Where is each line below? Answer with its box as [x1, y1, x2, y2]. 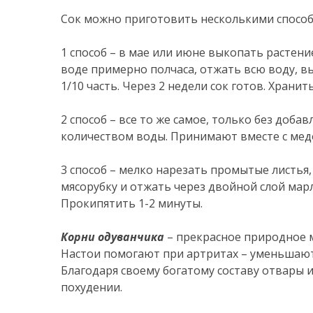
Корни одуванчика [61, 229, 167, 245]
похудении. [61, 279, 122, 295]
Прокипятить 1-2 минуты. [61, 196, 203, 211]
